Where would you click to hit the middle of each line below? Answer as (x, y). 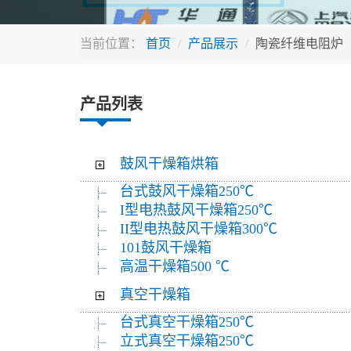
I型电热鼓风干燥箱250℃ (196, 210)
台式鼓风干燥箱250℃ (187, 191)
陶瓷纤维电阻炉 (299, 43)
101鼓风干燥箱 (166, 248)
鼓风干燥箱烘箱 (169, 164)
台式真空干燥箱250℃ (187, 322)
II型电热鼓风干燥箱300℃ (199, 229)
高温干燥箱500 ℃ (175, 266)
